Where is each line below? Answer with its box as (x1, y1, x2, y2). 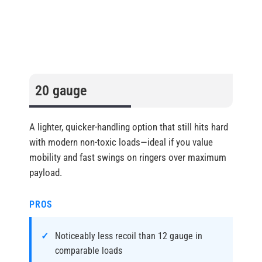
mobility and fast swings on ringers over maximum (29, 151, 226, 164)
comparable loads (55, 245, 122, 257)
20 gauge (35, 82, 87, 99)
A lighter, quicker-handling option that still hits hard (29, 121, 228, 133)
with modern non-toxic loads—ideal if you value (29, 136, 213, 149)
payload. (29, 167, 62, 179)
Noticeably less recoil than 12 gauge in (55, 230, 202, 242)
